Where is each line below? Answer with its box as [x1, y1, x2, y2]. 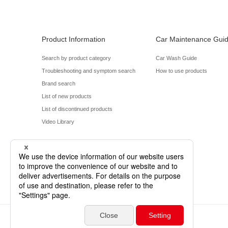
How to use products [156, 67, 207, 74]
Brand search [42, 80, 75, 87]
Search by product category [42, 54, 111, 61]
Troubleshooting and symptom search [42, 67, 135, 74]
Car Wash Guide [156, 54, 197, 61]
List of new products [42, 93, 92, 99]
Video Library [42, 118, 74, 125]
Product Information [42, 35, 105, 43]
